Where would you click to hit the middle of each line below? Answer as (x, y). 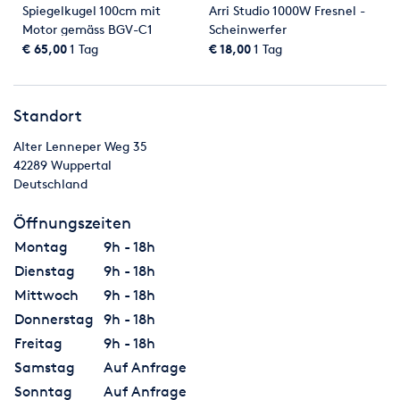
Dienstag (45, 271)
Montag (41, 247)
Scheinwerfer (248, 29)
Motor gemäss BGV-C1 (87, 29)
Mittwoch (46, 296)
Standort (48, 116)
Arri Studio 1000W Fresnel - (287, 10)
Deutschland (50, 184)
